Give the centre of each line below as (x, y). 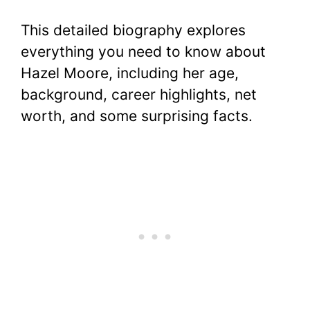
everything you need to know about (143, 51)
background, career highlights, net (139, 94)
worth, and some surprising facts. (137, 116)
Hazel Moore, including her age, (130, 73)
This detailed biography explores (133, 30)
